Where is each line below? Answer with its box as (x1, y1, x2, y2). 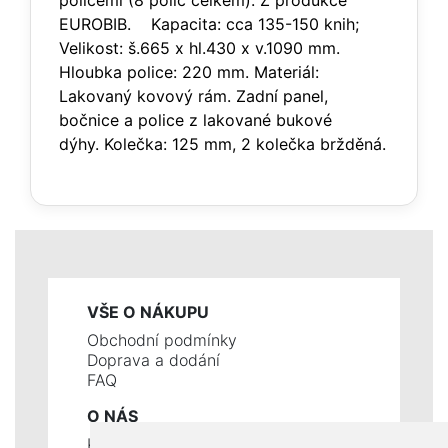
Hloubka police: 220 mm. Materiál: (59, 62, 319, 82)
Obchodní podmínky (87, 330, 237, 350)
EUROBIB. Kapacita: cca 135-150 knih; (59, 14, 359, 34)
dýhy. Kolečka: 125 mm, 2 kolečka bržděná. (59, 134, 386, 154)
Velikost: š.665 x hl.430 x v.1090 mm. (59, 38, 340, 58)
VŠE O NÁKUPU (87, 302, 209, 322)
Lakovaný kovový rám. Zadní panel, (59, 86, 328, 106)
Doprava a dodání (87, 350, 220, 370)
